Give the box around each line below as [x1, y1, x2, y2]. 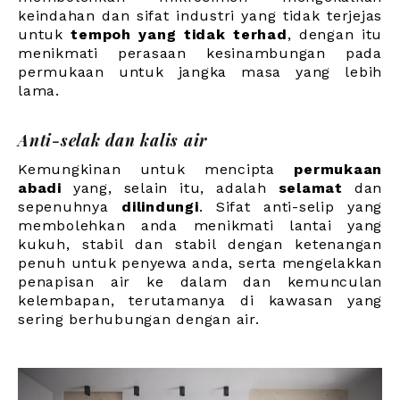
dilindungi [121, 198, 199, 216]
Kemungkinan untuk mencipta [18, 161, 295, 179]
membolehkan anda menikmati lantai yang [18, 217, 382, 235]
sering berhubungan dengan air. [18, 311, 260, 329]
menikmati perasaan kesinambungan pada [18, 45, 382, 62]
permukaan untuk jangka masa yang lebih [18, 63, 382, 81]
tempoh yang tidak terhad [71, 26, 287, 44]
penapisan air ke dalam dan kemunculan [18, 273, 382, 291]
